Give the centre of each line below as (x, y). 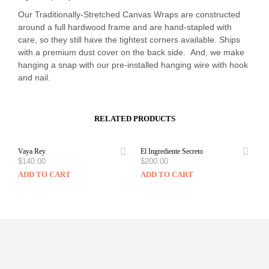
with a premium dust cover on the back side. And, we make (131, 52)
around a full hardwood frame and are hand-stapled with (125, 27)
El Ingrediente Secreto (172, 151)
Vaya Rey (32, 151)
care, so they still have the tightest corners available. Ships (129, 39)
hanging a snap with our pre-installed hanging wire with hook (133, 65)
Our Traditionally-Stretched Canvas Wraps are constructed (129, 14)
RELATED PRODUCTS (134, 118)
